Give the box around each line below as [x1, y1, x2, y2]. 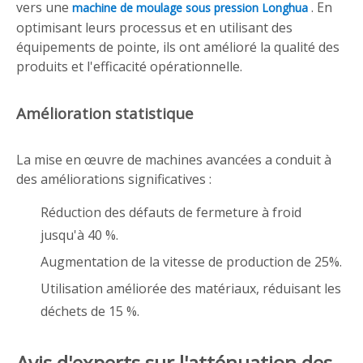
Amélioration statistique [16, 103, 194, 123]
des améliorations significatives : [16, 170, 211, 188]
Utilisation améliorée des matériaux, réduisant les [41, 280, 341, 297]
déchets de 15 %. [41, 302, 139, 320]
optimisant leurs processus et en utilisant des [16, 19, 293, 36]
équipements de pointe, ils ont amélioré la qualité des [16, 38, 340, 56]
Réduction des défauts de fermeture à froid [41, 203, 301, 221]
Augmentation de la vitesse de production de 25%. [41, 253, 342, 271]
